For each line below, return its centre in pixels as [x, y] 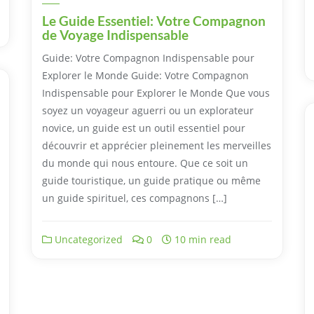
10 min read [202, 240]
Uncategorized [87, 240]
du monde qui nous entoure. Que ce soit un [145, 163]
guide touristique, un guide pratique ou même [151, 181]
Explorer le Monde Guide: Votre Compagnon [145, 76]
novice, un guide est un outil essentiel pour [144, 128]
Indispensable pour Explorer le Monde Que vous [156, 93]
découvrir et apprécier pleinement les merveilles [157, 146]
